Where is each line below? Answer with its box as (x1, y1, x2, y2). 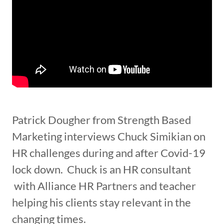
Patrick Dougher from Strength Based (12, 113, 191, 126)
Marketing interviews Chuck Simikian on (12, 129, 205, 143)
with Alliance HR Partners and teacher (12, 179, 196, 192)
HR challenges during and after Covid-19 (12, 146, 205, 159)
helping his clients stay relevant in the (12, 195, 191, 209)
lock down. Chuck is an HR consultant (12, 162, 191, 176)
